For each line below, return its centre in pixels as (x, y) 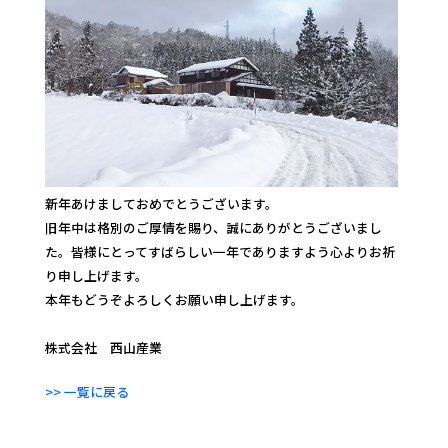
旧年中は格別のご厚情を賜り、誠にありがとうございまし (213, 227)
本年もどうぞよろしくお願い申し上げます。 (174, 299)
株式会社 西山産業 (103, 347)
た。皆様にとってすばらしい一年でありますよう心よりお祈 (219, 251)
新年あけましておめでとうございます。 (161, 203)
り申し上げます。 (96, 275)
